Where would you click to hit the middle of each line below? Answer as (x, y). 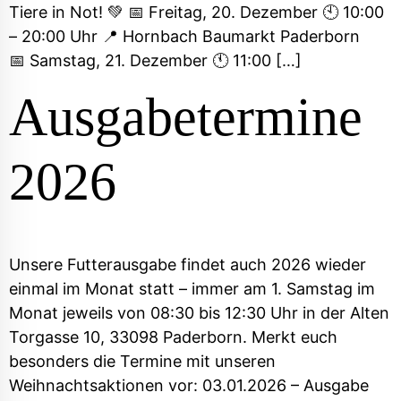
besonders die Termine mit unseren (142, 362)
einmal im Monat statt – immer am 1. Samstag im (192, 289)
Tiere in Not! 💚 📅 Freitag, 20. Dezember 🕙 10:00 (196, 12)
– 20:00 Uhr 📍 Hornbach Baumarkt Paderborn (184, 36)
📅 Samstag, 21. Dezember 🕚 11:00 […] (155, 60)
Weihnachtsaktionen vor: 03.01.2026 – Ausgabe (189, 386)
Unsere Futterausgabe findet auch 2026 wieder (188, 265)
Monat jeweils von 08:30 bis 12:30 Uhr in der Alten (199, 313)
